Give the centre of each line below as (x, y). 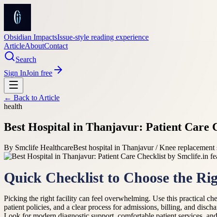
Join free (39, 73)
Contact (56, 46)
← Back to (21, 98)
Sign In (15, 73)
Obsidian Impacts (31, 37)
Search (26, 59)
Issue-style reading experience (103, 37)
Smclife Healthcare (44, 147)
